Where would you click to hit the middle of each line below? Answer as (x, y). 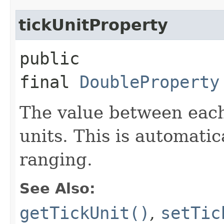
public (49, 58)
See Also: (57, 188)
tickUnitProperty (93, 25)
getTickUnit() (84, 213)
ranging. (56, 159)
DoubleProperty (149, 82)
